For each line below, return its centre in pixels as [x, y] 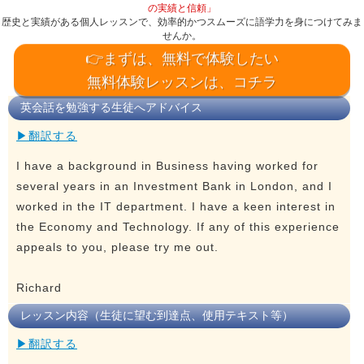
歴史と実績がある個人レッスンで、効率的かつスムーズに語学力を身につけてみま [182, 22]
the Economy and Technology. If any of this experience [178, 226]
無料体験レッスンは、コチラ [182, 81]
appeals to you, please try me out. [117, 247]
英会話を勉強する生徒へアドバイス [111, 107]
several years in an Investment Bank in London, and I [174, 186]
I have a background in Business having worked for [167, 165]
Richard [39, 287]
